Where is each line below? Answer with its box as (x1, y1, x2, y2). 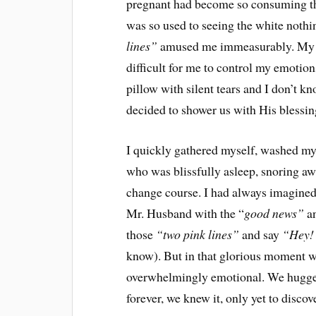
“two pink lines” (156, 225, 240, 243)
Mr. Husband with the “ (126, 204, 245, 221)
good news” (244, 204, 305, 221)
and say (239, 225, 283, 243)
